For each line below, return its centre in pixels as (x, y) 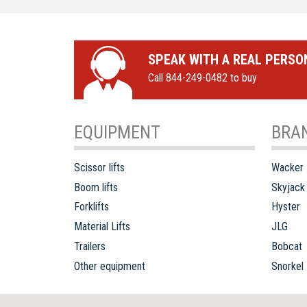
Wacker (287, 167)
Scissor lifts (99, 167)
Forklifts (91, 207)
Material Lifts (102, 227)
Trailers (89, 246)
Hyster (285, 207)
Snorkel (287, 266)
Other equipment (109, 266)
